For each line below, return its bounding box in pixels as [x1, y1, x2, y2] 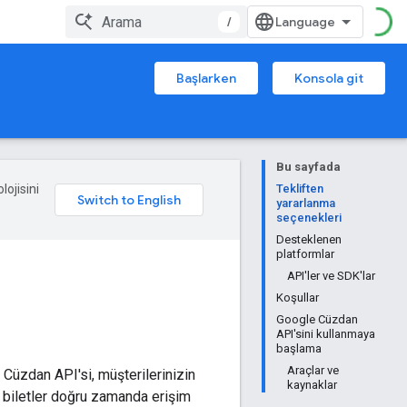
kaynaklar [287, 378, 337, 392]
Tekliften [276, 182, 323, 195]
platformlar [276, 247, 334, 261]
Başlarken [176, 70, 236, 86]
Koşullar [276, 291, 319, 304]
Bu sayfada [276, 160, 341, 174]
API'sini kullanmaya [276, 327, 375, 341]
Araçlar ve [287, 363, 339, 377]
